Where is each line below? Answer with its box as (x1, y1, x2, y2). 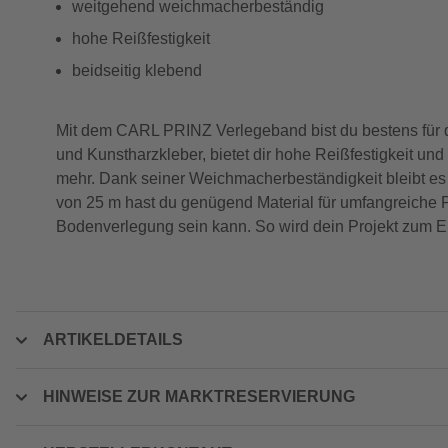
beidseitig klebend (72, 62, 202, 79)
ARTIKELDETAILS (43, 331, 183, 348)
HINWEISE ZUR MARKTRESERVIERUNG (43, 388, 355, 405)
